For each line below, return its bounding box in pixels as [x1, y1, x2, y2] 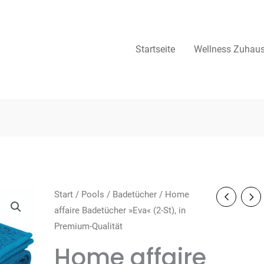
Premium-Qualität [54, 221, 123, 232]
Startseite [136, 44, 175, 55]
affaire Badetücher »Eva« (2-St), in [54, 205, 186, 216]
